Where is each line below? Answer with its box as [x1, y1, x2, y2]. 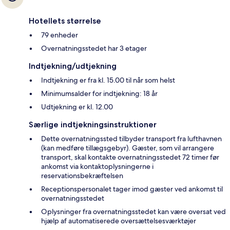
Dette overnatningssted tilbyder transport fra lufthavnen [41, 133, 222, 143]
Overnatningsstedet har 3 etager [41, 43, 147, 53]
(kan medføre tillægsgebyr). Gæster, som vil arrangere [41, 143, 214, 152]
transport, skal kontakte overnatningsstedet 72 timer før [41, 152, 219, 162]
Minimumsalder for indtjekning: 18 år [41, 88, 158, 98]
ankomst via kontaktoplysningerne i [41, 161, 154, 171]
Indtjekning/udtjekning [29, 61, 117, 71]
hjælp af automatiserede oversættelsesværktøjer [41, 216, 196, 225]
